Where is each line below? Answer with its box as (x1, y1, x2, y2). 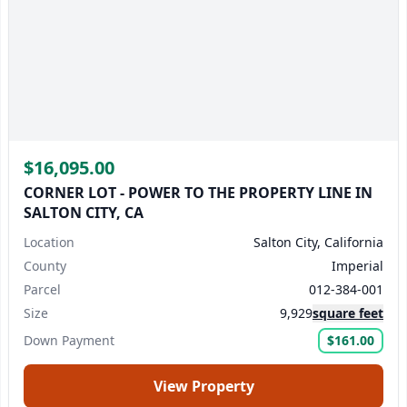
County (24, 257, 66, 274)
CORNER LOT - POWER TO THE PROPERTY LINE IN (24, 183, 372, 203)
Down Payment (24, 332, 114, 349)
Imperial (332, 257, 383, 274)
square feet (313, 304, 383, 322)
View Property (153, 376, 254, 396)
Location (24, 233, 74, 251)
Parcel (24, 281, 61, 298)
